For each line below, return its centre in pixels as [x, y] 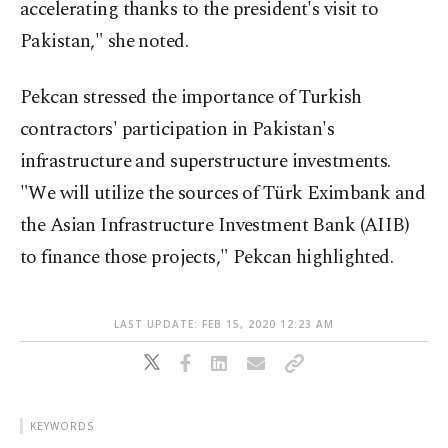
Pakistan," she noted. [104, 41]
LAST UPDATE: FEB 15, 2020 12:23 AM [224, 324]
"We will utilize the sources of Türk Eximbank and [223, 193]
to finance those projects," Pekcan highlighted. [207, 257]
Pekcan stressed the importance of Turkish [191, 97]
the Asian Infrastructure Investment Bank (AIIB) [215, 225]
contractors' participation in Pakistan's [177, 129]
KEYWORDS [62, 426]
